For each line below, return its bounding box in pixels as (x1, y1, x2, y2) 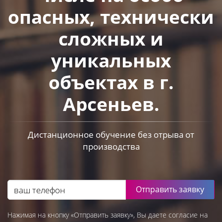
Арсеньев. (62, 91, 160, 116)
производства (82, 141, 140, 152)
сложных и (58, 26, 164, 51)
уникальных (51, 48, 171, 73)
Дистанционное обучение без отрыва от (28, 129, 194, 140)
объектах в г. (48, 69, 174, 95)
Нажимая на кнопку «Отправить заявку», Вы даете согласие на (7, 210, 208, 220)
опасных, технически (8, 4, 214, 29)
